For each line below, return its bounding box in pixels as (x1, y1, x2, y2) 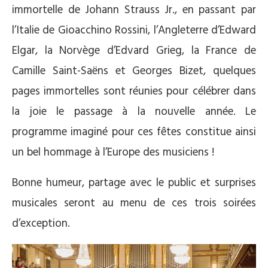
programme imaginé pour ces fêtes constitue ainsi (12, 123, 256, 142)
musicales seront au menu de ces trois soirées (12, 194, 256, 213)
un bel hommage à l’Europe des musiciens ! (12, 144, 214, 162)
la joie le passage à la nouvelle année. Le (12, 103, 256, 121)
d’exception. (12, 215, 70, 233)
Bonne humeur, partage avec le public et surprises (12, 174, 256, 193)
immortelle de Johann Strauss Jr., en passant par (12, 1, 256, 20)
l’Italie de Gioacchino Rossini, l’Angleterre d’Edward (12, 22, 256, 40)
